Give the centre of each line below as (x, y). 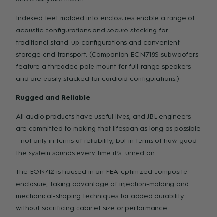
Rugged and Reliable (53, 98)
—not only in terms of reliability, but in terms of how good (107, 141)
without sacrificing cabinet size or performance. (93, 208)
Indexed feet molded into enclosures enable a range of (106, 18)
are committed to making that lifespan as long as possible (108, 129)
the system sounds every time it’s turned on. (86, 153)
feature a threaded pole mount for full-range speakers (104, 67)
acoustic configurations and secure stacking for (92, 31)
